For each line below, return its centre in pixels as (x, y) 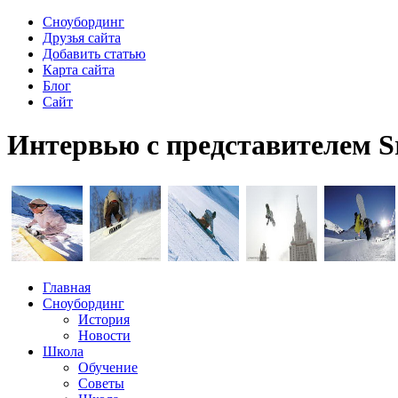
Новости (104, 335)
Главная (67, 287)
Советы (101, 383)
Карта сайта (79, 70)
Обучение (108, 367)
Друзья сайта (82, 38)
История (104, 319)
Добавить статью (94, 54)
